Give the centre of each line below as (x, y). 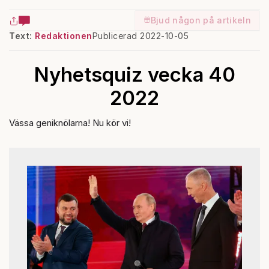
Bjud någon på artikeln (201, 20)
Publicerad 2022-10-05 (140, 35)
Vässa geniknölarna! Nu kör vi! (70, 122)
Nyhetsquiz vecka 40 (134, 74)
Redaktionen (64, 35)
